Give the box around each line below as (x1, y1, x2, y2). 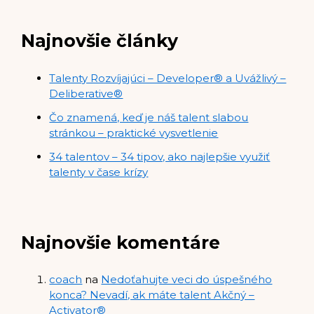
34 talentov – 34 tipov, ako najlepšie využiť (49, 149, 271, 163)
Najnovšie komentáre (21, 231, 221, 253)
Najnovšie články (21, 30, 179, 52)
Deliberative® (49, 86, 123, 100)
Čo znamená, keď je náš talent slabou (49, 110, 249, 124)
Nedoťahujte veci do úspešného (101, 273, 273, 287)
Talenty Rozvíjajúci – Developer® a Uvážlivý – (49, 71, 287, 85)
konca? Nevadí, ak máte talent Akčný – (49, 288, 255, 302)
